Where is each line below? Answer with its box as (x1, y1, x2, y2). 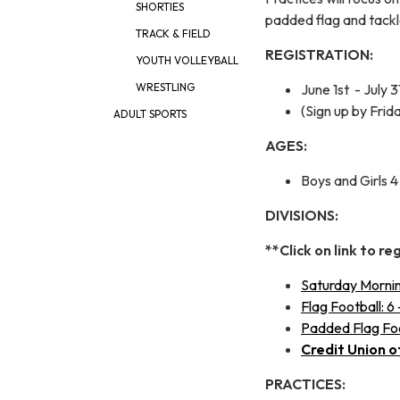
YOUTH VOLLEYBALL (136, 54, 238, 67)
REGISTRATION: (265, 45, 373, 63)
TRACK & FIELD (136, 27, 211, 40)
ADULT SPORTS (113, 107, 187, 121)
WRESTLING (136, 80, 195, 94)
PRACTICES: (265, 374, 346, 393)
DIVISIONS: (265, 205, 341, 224)
